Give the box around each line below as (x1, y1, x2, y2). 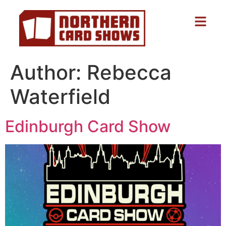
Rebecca (87, 60, 172, 85)
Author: (10, 60, 87, 85)
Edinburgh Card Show (5, 117, 171, 137)
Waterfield (10, 84, 110, 109)
